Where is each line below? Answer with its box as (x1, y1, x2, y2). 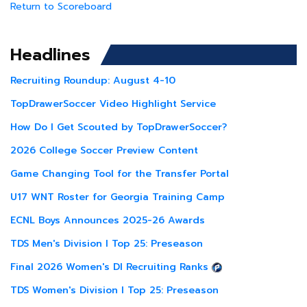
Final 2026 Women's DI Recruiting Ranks (10, 260, 208, 274)
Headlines (10, 42, 90, 67)
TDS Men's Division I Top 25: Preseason (10, 236, 203, 251)
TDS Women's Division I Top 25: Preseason (10, 283, 219, 297)
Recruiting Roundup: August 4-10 (10, 73, 175, 88)
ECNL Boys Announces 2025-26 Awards (10, 213, 205, 228)
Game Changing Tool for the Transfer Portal (10, 167, 229, 181)
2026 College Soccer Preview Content (10, 143, 198, 158)
